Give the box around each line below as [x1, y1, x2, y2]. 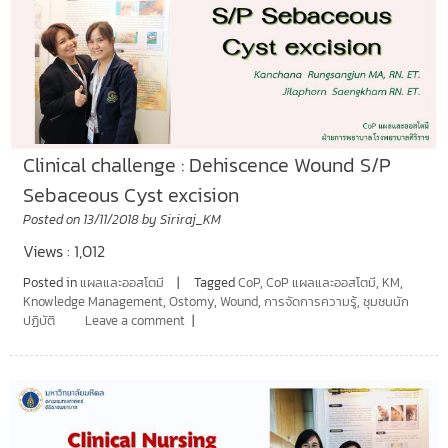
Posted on [22, 209, 83, 229]
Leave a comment [84, 310, 185, 330]
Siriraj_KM [159, 209, 221, 229]
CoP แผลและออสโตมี [265, 272, 376, 292]
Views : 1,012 [22, 238, 105, 263]
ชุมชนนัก [362, 291, 409, 311]
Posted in [22, 272, 80, 292]
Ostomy [168, 291, 214, 311]
